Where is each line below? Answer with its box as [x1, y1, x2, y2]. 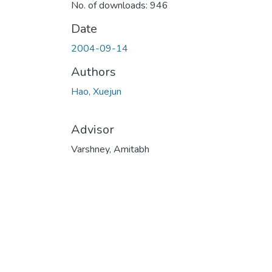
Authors [71, 63, 116, 80]
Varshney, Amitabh [71, 142, 149, 156]
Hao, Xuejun [71, 84, 121, 98]
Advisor [71, 121, 114, 138]
